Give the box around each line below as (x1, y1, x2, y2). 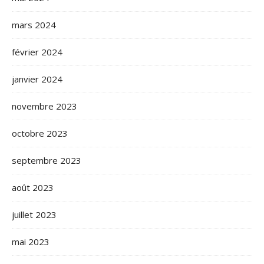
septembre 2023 (12, 154, 81, 166)
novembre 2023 (12, 100, 77, 112)
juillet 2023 (12, 209, 57, 220)
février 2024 (12, 46, 62, 58)
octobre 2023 (12, 127, 68, 139)
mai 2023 (12, 236, 49, 247)
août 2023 (12, 181, 54, 193)
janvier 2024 (12, 73, 62, 85)
